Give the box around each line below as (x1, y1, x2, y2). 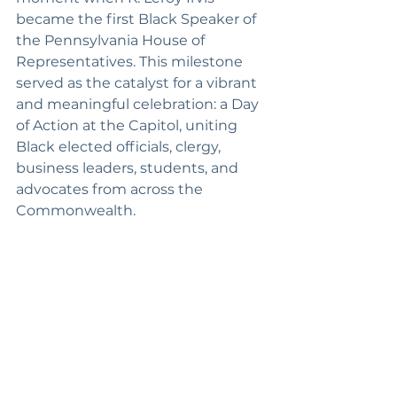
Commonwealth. (16, 202, 136, 219)
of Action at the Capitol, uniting (16, 117, 241, 134)
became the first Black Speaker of (16, 11, 260, 27)
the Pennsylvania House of (16, 32, 208, 49)
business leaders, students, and (16, 160, 242, 176)
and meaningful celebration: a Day (16, 96, 262, 113)
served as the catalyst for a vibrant (16, 74, 261, 91)
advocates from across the (16, 181, 206, 198)
